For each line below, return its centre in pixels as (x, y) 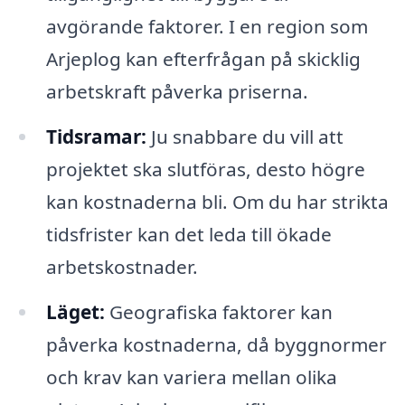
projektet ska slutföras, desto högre (205, 170)
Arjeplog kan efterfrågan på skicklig (203, 59)
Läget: (75, 312)
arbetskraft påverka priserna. (177, 92)
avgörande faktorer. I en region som (207, 27)
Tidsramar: (96, 137)
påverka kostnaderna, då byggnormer (216, 345)
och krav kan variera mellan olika (191, 377)
